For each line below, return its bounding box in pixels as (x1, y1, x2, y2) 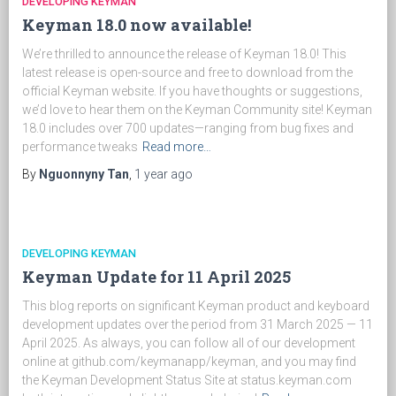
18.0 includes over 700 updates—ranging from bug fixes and (22, 121, 354, 135)
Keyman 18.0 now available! (22, 14, 251, 35)
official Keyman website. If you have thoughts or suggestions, (22, 84, 362, 98)
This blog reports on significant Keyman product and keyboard (22, 299, 369, 313)
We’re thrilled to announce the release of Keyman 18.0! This (22, 47, 346, 61)
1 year (134, 167, 168, 181)
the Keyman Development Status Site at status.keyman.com (22, 373, 352, 387)
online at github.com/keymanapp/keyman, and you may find (22, 354, 356, 369)
